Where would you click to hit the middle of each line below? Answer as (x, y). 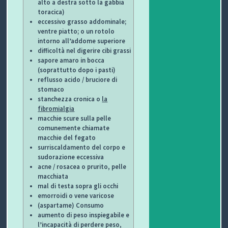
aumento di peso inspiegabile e (84, 215)
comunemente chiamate (74, 127)
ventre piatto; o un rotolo (76, 31)
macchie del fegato (67, 137)
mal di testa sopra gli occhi (78, 186)
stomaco (51, 89)
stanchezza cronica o (70, 98)
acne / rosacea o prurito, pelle (82, 166)
